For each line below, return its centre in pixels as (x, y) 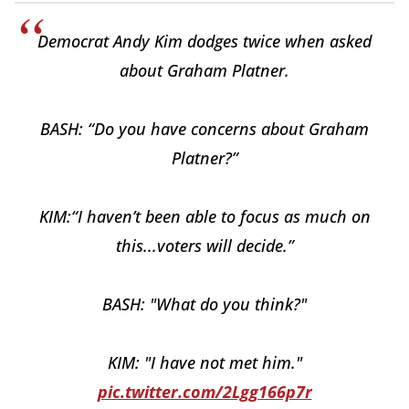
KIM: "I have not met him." (204, 363)
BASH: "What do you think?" (204, 304)
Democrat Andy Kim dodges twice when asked (204, 42)
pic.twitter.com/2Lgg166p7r (204, 392)
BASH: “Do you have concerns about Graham (204, 129)
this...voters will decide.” (204, 246)
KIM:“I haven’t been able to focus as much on (204, 217)
